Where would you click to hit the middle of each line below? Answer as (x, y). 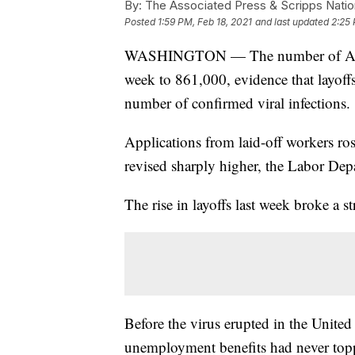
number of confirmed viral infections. (237, 103)
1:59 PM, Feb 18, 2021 (205, 22)
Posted (141, 22)
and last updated (292, 22)
